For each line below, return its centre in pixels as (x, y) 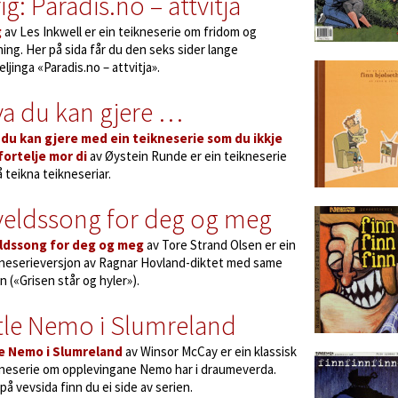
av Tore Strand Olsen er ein (220, 245)
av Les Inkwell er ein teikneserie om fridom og (129, 32)
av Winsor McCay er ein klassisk (210, 351)
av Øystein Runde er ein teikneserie (187, 156)
